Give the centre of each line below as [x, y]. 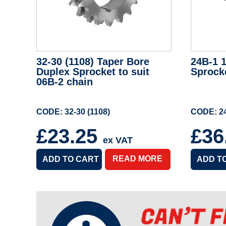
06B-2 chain [65, 82]
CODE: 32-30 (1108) [73, 112]
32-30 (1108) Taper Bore [93, 62]
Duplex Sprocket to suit [93, 72]
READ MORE [138, 159]
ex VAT [118, 140]
